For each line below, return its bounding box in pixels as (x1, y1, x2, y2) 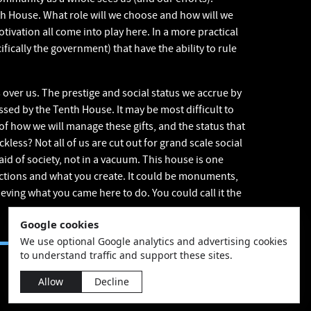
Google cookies (20, 217, 99, 231)
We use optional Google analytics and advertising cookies (20, 235, 287, 248)
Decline (94, 275, 129, 288)
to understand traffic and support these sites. (20, 249, 233, 262)
